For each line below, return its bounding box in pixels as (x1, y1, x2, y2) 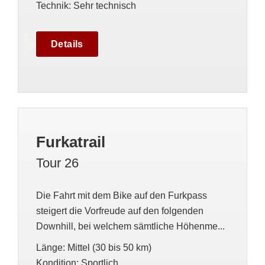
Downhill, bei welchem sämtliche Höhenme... (36, 221, 225, 231)
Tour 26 (36, 156, 79, 170)
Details (51, 39, 83, 49)
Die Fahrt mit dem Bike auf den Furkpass (36, 190, 207, 201)
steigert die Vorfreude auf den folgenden (36, 206, 203, 216)
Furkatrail (36, 133, 105, 151)
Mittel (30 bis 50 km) (67, 243, 151, 253)
